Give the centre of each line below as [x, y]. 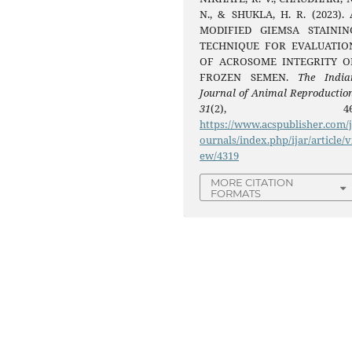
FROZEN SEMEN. [249, 77]
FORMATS [236, 194]
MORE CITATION [253, 183]
